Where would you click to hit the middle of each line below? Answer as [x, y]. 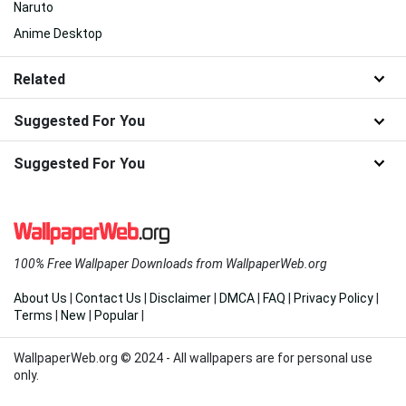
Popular [116, 315]
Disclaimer [180, 298]
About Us [40, 298]
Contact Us [108, 298]
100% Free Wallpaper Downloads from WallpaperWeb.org [170, 263]
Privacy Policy [333, 298]
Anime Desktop [58, 33]
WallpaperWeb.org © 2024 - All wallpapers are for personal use [193, 358]
